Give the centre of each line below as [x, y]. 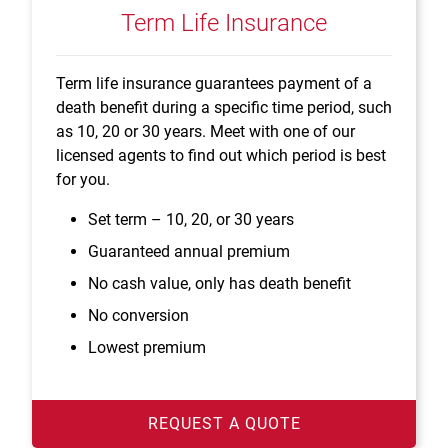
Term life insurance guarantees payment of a [214, 84]
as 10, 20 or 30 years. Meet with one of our [205, 132]
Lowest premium [147, 348]
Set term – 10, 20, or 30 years [191, 220]
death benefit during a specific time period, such [224, 108]
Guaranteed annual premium [189, 252]
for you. [83, 180]
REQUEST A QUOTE [224, 424]
